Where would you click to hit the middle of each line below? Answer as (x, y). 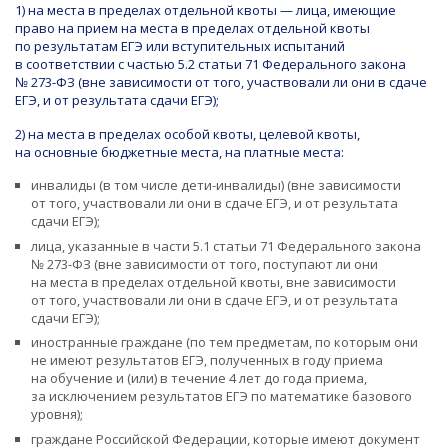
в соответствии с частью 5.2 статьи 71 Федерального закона (210, 64)
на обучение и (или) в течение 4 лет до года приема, (198, 378)
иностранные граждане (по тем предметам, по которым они (224, 342)
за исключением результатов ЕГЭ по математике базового (221, 396)
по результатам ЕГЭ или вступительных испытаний (180, 46)
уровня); (56, 414)
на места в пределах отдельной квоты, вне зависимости (213, 281)
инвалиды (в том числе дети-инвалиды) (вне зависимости (215, 185)
